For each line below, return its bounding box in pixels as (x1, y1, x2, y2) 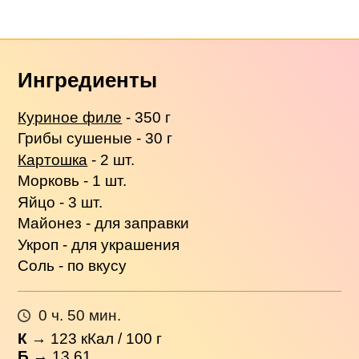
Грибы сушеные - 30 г (18, 130, 173, 147)
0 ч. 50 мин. (38, 307, 121, 325)
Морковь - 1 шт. (18, 172, 127, 190)
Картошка (18, 151, 88, 168)
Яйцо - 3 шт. (18, 193, 103, 211)
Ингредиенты (18, 68, 158, 91)
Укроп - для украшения (18, 236, 180, 253)
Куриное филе (18, 108, 123, 126)
